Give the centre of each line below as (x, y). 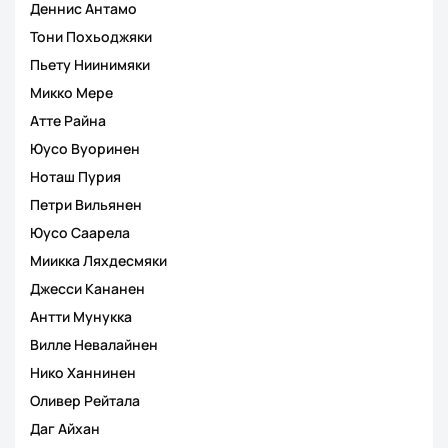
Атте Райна (68, 120)
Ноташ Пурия (75, 176)
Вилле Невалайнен (94, 344)
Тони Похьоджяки (91, 36)
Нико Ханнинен (83, 372)
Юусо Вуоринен (85, 148)
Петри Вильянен (86, 204)
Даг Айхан (65, 428)
